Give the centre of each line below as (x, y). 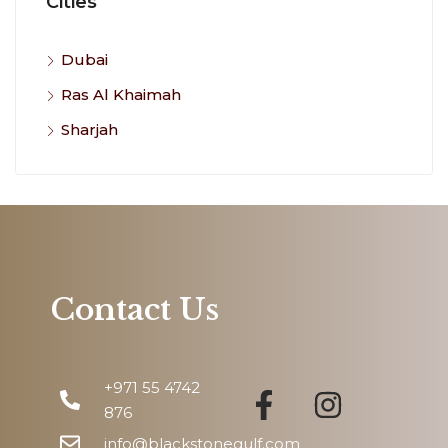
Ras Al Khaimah (121, 94)
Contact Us (134, 309)
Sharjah (89, 129)
